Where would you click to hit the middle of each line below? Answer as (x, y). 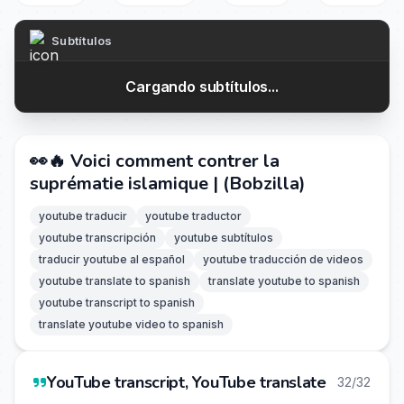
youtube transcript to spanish (117, 303)
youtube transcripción (97, 238)
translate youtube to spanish (284, 281)
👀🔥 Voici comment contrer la (155, 161)
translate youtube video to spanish (131, 324)
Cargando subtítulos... (202, 87)
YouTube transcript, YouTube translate (187, 382)
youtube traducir (83, 216)
